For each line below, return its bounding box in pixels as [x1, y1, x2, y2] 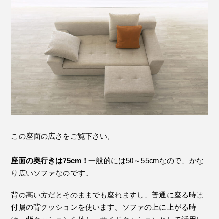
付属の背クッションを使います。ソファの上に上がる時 [11, 203, 197, 212]
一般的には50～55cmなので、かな [88, 156, 204, 165]
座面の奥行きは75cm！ [11, 156, 89, 165]
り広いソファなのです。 [11, 169, 93, 177]
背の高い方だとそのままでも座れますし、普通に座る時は [11, 191, 204, 199]
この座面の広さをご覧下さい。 [11, 132, 115, 141]
